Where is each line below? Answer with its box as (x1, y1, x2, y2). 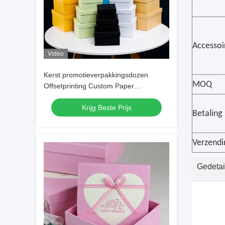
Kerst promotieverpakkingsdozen (44, 71, 148, 79)
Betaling (192, 109, 222, 119)
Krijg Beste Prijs (81, 103, 132, 111)
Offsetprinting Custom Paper (44, 82, 134, 90)
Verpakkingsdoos (44, 93, 98, 101)
